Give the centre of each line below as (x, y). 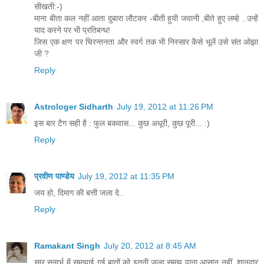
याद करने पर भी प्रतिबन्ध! (72, 30)
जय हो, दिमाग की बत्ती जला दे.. (79, 193)
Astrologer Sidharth (74, 107)
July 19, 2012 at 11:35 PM (126, 176)
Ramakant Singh (67, 246)
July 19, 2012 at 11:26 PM (165, 107)
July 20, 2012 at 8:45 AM (150, 246)
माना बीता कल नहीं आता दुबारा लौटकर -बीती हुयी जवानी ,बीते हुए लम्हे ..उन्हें (146, 19)
